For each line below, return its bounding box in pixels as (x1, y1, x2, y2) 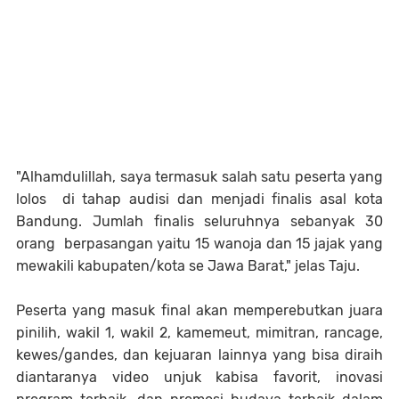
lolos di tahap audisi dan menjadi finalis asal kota (16, 190, 383, 208)
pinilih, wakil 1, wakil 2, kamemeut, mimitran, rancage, (16, 323, 383, 341)
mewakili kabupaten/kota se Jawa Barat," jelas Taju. (16, 256, 360, 274)
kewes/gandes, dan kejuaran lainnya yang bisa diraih (16, 346, 383, 363)
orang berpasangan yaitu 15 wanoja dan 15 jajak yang (16, 234, 383, 252)
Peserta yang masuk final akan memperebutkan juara (16, 301, 383, 319)
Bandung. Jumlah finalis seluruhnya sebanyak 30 (16, 212, 383, 230)
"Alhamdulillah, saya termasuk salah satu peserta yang (16, 167, 383, 185)
